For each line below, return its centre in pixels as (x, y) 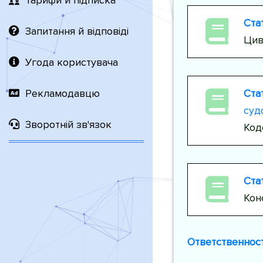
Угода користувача (72, 62)
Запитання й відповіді (77, 31)
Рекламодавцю (63, 93)
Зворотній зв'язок (68, 124)
